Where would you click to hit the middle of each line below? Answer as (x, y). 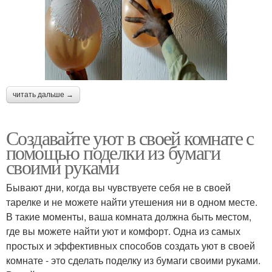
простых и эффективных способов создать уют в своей (131, 246)
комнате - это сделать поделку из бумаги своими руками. (133, 260)
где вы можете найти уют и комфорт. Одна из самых (123, 231)
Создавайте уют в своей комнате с (130, 138)
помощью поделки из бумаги (113, 152)
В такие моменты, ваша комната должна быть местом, (129, 217)
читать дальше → (43, 95)
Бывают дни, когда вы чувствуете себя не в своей (118, 188)
